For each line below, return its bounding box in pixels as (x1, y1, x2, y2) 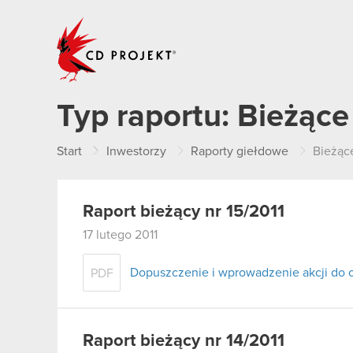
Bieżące (237, 101, 349, 132)
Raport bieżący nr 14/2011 (83, 332, 284, 350)
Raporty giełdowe (191, 145, 288, 158)
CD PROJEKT (177, 16, 251, 28)
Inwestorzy (106, 145, 166, 158)
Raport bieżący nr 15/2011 (83, 203, 284, 221)
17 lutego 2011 (83, 229, 158, 241)
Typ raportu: (57, 101, 237, 132)
